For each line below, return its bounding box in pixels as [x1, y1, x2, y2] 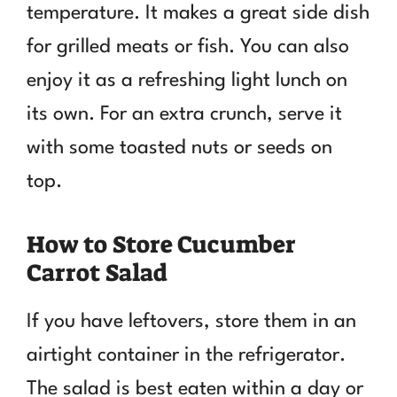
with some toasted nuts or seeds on [27, 137, 332, 158]
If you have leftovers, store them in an [27, 311, 356, 331]
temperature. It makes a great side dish [27, 3, 370, 23]
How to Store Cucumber [27, 228, 296, 261]
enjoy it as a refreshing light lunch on [27, 70, 347, 90]
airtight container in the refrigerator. [27, 345, 346, 365]
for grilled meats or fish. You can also [27, 36, 349, 57]
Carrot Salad [27, 256, 167, 289]
